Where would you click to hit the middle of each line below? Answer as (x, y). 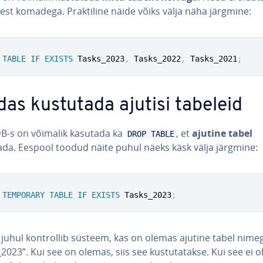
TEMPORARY (23, 195)
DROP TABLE (151, 134)
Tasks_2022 (155, 58)
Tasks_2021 (211, 58)
